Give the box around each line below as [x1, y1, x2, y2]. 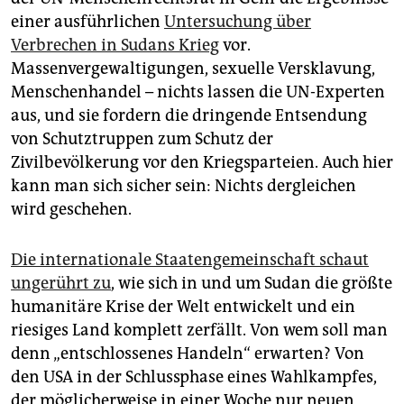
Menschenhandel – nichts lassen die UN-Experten [11, 81, 385, 102]
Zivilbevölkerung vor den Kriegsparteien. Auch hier [11, 151, 393, 172]
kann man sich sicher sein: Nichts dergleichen [11, 175, 356, 196]
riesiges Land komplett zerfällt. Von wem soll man [11, 319, 388, 340]
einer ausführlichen [11, 11, 164, 32]
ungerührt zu [11, 272, 111, 293]
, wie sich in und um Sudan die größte [111, 272, 392, 293]
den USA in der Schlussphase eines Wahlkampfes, [11, 366, 377, 387]
